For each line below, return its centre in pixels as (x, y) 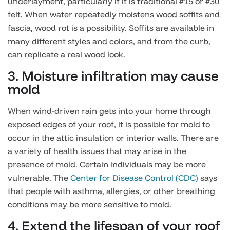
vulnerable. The (39, 178)
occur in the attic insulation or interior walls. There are (113, 138)
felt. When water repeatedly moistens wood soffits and (114, 14)
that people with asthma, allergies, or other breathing (111, 191)
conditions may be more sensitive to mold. (90, 204)
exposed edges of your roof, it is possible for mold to (109, 124)
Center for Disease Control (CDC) (134, 178)
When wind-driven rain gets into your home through (109, 111)
